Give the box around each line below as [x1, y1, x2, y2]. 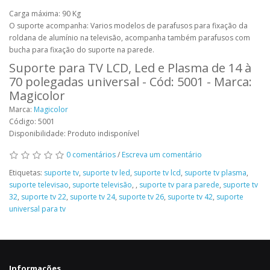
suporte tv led [83, 168, 130, 178]
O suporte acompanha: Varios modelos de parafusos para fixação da [9, 20, 248, 31]
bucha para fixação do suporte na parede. [9, 45, 156, 55]
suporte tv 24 [70, 192, 115, 202]
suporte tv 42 [168, 192, 213, 202]
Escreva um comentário [122, 149, 202, 160]
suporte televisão [72, 180, 132, 190]
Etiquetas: [9, 168, 44, 178]
